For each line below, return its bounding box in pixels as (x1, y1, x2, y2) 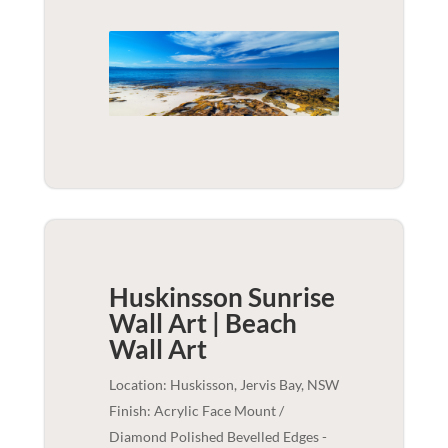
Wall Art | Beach (108, 307, 297, 340)
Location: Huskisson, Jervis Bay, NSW (108, 376, 339, 394)
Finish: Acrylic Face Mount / (108, 402, 284, 420)
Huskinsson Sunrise (108, 281, 335, 314)
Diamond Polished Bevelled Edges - (108, 428, 327, 446)
